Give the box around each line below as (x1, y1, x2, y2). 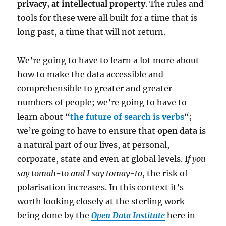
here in (165, 210, 196, 220)
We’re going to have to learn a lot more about (17, 54, 200, 65)
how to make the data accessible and (17, 69, 164, 79)
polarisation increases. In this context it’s (17, 182, 184, 192)
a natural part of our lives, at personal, (17, 139, 170, 150)
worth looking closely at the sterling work (17, 196, 185, 206)
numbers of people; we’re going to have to (17, 97, 187, 107)
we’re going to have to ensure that (17, 125, 158, 136)
